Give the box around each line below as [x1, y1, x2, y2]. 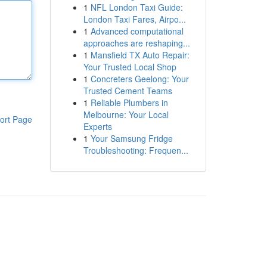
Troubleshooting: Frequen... [83, 144, 188, 156]
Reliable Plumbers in [90, 97, 168, 108]
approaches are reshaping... [83, 37, 190, 49]
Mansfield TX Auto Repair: [90, 49, 190, 61]
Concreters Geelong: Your [90, 73, 189, 85]
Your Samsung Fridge [90, 132, 173, 144]
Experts [83, 120, 112, 132]
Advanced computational [90, 25, 184, 37]
